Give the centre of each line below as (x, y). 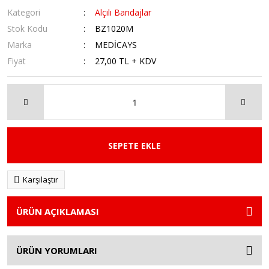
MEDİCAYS (116, 45)
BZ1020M (114, 29)
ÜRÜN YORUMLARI (57, 250)
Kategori (24, 12)
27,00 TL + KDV (126, 61)
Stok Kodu (27, 29)
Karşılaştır (41, 180)
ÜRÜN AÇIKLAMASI (58, 211)
